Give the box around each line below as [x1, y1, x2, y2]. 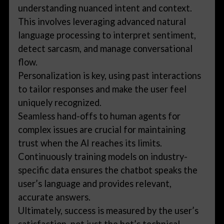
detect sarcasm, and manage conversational [18, 42, 193, 54]
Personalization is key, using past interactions [18, 69, 201, 81]
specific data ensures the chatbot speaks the [18, 164, 198, 175]
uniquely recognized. [18, 96, 102, 108]
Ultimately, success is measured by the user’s [18, 204, 199, 216]
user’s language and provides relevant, [18, 177, 172, 189]
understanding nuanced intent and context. [18, 2, 192, 13]
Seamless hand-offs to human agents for [18, 110, 181, 121]
